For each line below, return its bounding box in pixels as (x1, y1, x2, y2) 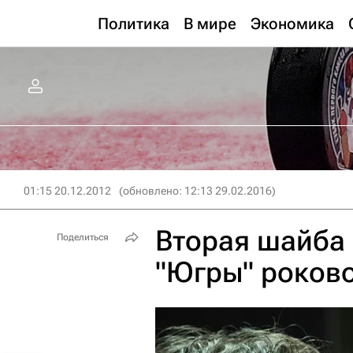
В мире (184, 14, 236, 33)
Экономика (251, 14, 334, 33)
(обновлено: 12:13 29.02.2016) (119, 184, 276, 197)
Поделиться (57, 232, 109, 243)
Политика (98, 14, 169, 33)
